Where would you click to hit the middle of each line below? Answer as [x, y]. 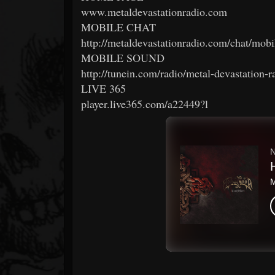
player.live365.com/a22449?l [145, 103]
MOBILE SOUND [123, 57]
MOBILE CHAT [118, 27]
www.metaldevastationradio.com [154, 11]
